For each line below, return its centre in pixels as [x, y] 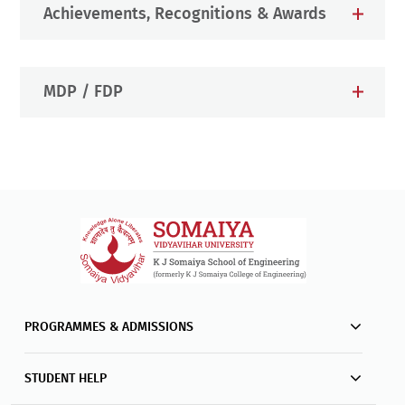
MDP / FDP [83, 92]
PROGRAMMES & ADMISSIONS [108, 327]
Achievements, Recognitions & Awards [185, 14]
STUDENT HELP [65, 378]
